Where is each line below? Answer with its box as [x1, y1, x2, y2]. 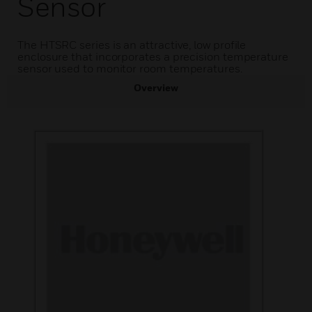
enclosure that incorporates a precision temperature [17, 49, 288, 63]
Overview [134, 81, 178, 93]
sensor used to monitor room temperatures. [17, 61, 242, 75]
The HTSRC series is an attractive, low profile [17, 38, 247, 52]
